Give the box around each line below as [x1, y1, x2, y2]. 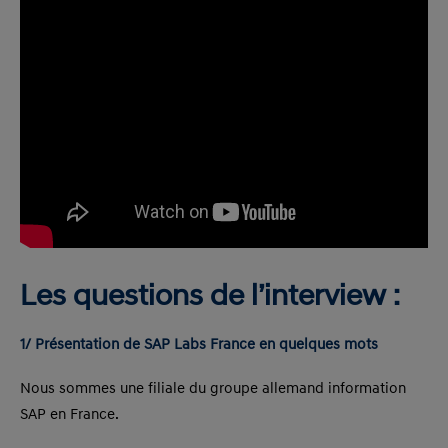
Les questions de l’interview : [20, 282, 400, 312]
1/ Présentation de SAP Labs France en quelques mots [20, 337, 378, 353]
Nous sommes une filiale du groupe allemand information [20, 381, 406, 397]
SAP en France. [20, 407, 119, 423]
